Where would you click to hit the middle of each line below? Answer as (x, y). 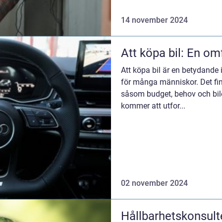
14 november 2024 (154, 20)
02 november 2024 (154, 183)
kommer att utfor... (153, 106)
